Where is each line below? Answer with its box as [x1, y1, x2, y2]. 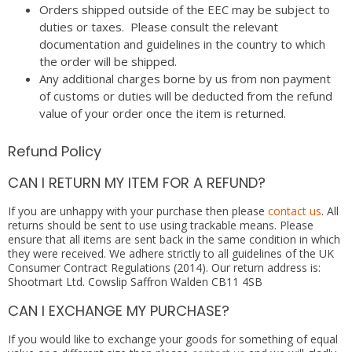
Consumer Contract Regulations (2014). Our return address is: [8, 260, 321, 275]
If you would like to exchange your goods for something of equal [8, 331, 338, 346]
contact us [268, 203, 321, 218]
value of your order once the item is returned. [39, 105, 286, 122]
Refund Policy [8, 141, 101, 162]
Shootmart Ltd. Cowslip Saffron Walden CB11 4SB [8, 274, 262, 289]
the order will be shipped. [39, 53, 177, 70]
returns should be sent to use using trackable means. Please [8, 218, 313, 233]
